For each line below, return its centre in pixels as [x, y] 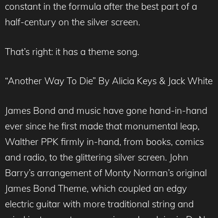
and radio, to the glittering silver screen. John [97, 157]
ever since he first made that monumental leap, [102, 126]
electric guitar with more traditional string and [99, 204]
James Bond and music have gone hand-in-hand [106, 110]
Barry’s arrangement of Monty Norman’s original [106, 173]
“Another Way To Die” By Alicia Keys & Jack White [109, 81]
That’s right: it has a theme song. [72, 51]
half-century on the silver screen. [73, 22]
